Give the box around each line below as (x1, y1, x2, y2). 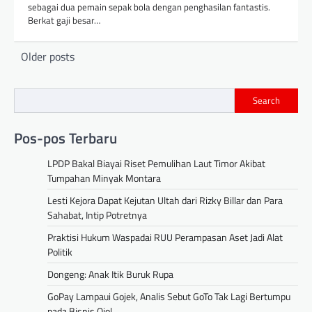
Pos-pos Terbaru (14, 126, 117, 149)
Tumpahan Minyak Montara (47, 170, 161, 185)
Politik (47, 244, 72, 259)
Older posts (21, 47, 75, 65)
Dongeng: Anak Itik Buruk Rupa (47, 266, 173, 281)
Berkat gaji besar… (28, 13, 100, 27)
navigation (13, 61, 79, 84)
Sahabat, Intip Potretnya (47, 207, 147, 222)
